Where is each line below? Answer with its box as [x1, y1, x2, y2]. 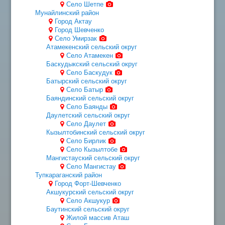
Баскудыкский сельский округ [46, 60, 138, 68]
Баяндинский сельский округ [46, 94, 135, 102]
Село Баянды [66, 102, 107, 110]
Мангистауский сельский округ [46, 154, 141, 162]
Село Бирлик [66, 137, 106, 145]
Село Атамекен [66, 51, 113, 59]
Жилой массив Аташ [66, 213, 129, 221]
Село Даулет [66, 120, 106, 128]
